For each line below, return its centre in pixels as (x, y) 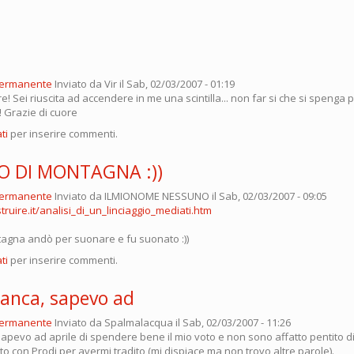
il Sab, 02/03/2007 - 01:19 (176, 83)
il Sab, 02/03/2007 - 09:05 (268, 196)
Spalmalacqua (139, 322)
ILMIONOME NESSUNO (157, 196)
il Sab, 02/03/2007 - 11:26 (232, 322)
